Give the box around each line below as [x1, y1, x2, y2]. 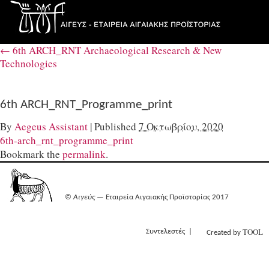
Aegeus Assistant [14, 119, 88, 133]
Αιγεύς [73, 193, 95, 201]
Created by [206, 229, 243, 237]
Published [94, 119, 136, 133]
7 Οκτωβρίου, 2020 [139, 119, 223, 133]
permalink [62, 147, 106, 161]
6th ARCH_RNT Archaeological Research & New [10, 43, 222, 57]
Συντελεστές [145, 228, 185, 235]
